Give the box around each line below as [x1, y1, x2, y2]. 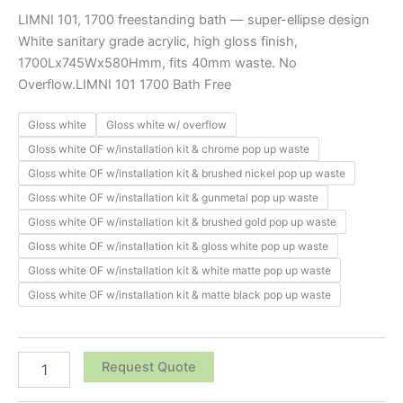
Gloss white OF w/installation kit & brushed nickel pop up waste [28, 166, 345, 181]
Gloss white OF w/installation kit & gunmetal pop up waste [28, 191, 318, 205]
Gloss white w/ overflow [106, 118, 227, 132]
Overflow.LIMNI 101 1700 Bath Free [18, 76, 231, 93]
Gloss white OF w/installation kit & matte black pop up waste [28, 288, 331, 302]
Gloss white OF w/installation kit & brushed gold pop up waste [28, 215, 336, 229]
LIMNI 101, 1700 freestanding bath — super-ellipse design [18, 11, 370, 28]
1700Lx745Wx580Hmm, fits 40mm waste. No [18, 54, 297, 71]
